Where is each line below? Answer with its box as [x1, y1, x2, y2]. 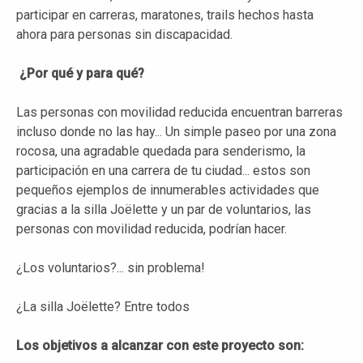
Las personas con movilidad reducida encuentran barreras [16, 105, 343, 121]
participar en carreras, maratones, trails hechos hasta [16, 7, 314, 23]
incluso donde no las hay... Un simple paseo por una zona [16, 124, 336, 140]
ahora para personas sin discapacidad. [16, 27, 236, 43]
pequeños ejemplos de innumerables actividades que [16, 182, 319, 199]
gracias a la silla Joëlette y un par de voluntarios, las [16, 202, 311, 218]
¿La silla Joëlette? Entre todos [16, 299, 190, 315]
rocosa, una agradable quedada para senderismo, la [16, 143, 305, 160]
